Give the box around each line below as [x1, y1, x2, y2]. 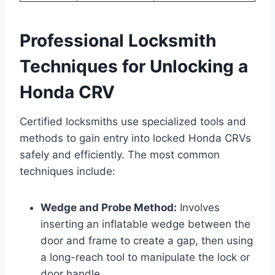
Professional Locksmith [20, 29, 216, 51]
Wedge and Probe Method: [41, 201, 177, 214]
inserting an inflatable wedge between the [41, 217, 250, 230]
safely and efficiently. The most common [20, 148, 220, 161]
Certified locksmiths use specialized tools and [20, 115, 246, 128]
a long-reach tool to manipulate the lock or [41, 250, 250, 263]
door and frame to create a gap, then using [41, 234, 253, 247]
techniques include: [20, 165, 115, 177]
